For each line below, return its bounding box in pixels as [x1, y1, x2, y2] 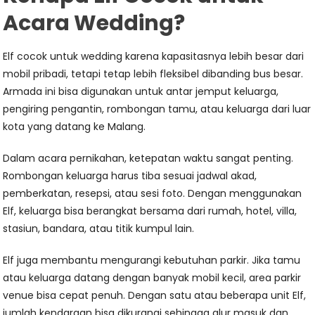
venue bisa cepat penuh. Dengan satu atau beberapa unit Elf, [3, 288, 307, 302]
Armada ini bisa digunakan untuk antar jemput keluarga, [3, 84, 279, 98]
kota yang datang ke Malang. [3, 120, 146, 134]
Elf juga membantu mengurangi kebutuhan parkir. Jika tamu [3, 253, 301, 267]
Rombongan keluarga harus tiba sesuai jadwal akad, [3, 169, 257, 183]
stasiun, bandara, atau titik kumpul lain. [3, 221, 195, 236]
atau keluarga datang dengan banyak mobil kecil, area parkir [3, 271, 302, 285]
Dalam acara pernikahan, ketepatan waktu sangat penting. [3, 151, 294, 165]
